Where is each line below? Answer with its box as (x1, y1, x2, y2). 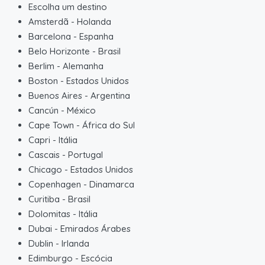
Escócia (81, 252, 112, 264)
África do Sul (82, 119, 135, 131)
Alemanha (63, 60, 104, 72)
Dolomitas (28, 208, 70, 219)
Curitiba (28, 193, 60, 205)
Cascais (28, 148, 60, 160)
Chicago (28, 163, 62, 175)
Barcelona (28, 30, 71, 42)
